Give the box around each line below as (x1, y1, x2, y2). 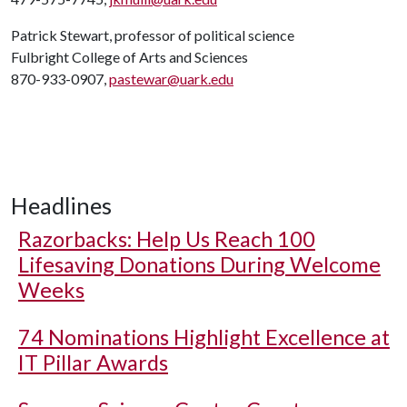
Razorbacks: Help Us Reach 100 (18, 225, 315, 252)
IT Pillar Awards (18, 349, 168, 375)
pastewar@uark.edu (109, 69, 233, 87)
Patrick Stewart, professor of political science (11, 25, 294, 44)
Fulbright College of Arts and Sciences (11, 47, 248, 65)
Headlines (11, 191, 112, 219)
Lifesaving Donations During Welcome (18, 251, 381, 277)
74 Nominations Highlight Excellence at (18, 323, 390, 350)
